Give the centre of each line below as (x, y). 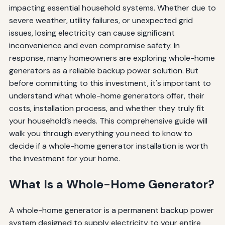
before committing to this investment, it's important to (110, 83)
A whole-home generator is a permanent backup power (111, 210)
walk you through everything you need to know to (100, 133)
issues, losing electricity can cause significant (92, 33)
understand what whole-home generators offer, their (106, 95)
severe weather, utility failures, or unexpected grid (101, 20)
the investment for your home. (64, 158)
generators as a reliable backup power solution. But (103, 70)
